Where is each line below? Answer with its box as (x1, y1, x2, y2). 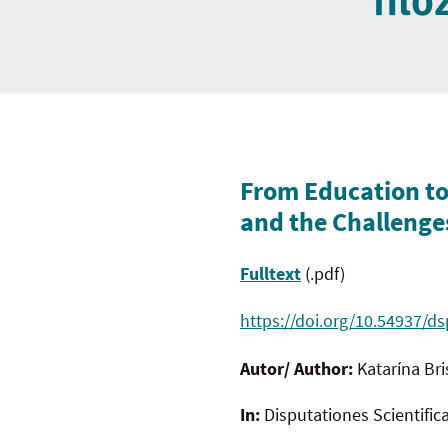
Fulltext (240, 262, 301, 286)
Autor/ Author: (240, 356, 357, 380)
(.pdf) (301, 262, 345, 286)
